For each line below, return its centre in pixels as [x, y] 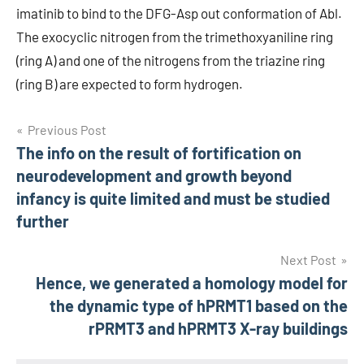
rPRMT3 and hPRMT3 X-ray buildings [218, 328]
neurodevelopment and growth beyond [154, 175]
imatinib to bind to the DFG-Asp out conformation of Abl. [179, 13]
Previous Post [67, 130]
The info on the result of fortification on [159, 153]
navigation [69, 165]
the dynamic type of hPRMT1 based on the [199, 305]
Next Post [308, 260]
